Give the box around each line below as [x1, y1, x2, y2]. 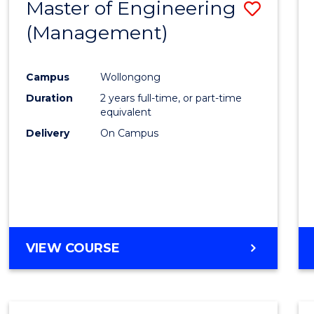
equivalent [100, 105, 152, 118]
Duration [26, 91, 74, 104]
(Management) [26, 21, 169, 45]
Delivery [26, 126, 70, 139]
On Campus [100, 126, 159, 139]
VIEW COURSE [26, 240, 121, 256]
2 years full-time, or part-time [100, 91, 243, 104]
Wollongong [100, 70, 161, 83]
